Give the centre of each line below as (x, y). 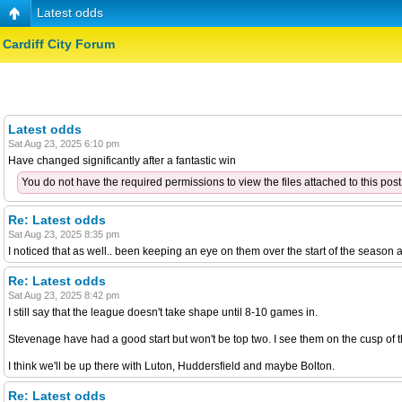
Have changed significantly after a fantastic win (122, 160)
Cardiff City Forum (59, 44)
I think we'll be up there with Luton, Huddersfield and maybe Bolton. (171, 366)
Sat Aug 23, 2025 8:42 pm (64, 295)
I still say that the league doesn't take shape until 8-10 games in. (163, 312)
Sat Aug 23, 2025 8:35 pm (64, 234)
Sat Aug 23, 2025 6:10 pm (64, 143)
